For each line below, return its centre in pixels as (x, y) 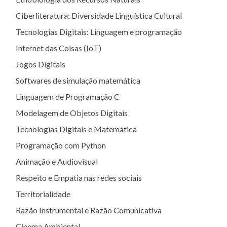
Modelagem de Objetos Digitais (72, 113)
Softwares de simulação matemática (78, 80)
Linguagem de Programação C (68, 97)
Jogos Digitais (41, 64)
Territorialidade (43, 194)
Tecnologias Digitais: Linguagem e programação (99, 32)
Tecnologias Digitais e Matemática (76, 129)
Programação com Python (61, 145)
